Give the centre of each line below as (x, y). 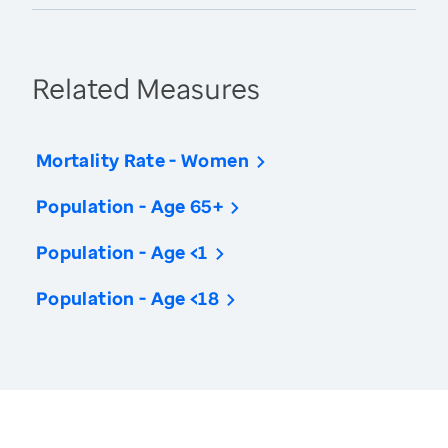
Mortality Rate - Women (142, 160)
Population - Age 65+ (130, 206)
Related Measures (146, 88)
